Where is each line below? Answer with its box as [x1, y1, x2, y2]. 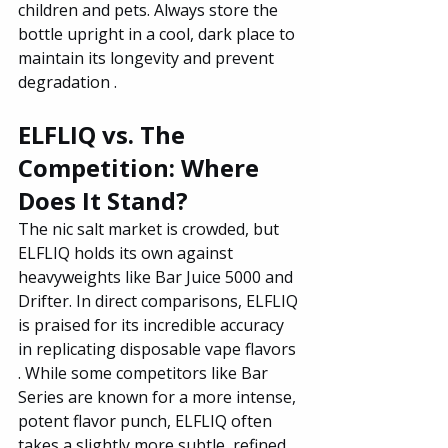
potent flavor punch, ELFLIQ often [18, 409, 276, 432]
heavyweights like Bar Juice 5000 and [18, 265, 297, 288]
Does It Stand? [18, 183, 188, 217]
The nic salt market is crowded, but [18, 217, 283, 240]
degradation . [18, 70, 117, 93]
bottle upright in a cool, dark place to [18, 22, 299, 45]
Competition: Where [18, 150, 265, 184]
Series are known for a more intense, [18, 385, 300, 408]
